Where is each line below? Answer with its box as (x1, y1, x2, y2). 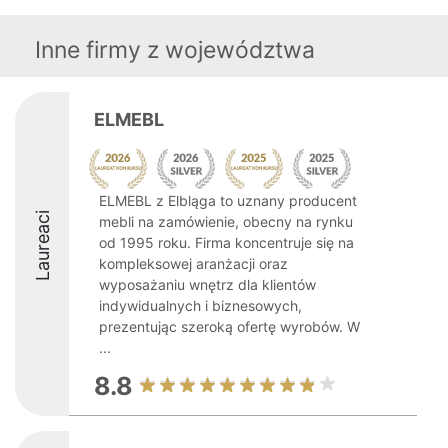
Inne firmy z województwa (35, 36, 315, 64)
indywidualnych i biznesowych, (99, 297, 302, 314)
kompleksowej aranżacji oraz (99, 255, 288, 272)
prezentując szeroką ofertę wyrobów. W (99, 318, 360, 335)
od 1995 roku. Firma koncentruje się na (99, 234, 354, 251)
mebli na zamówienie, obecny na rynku (99, 213, 353, 230)
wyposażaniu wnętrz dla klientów (99, 276, 316, 293)
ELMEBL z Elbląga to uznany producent (99, 192, 357, 209)
